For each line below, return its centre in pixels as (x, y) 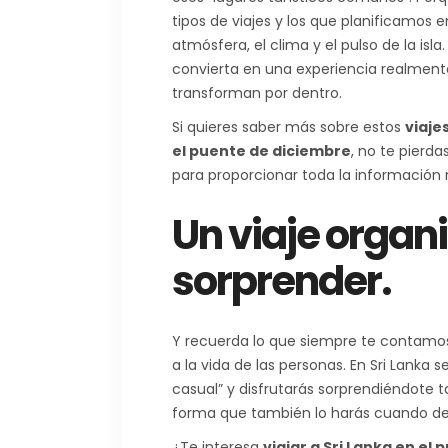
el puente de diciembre (261, 150)
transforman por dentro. (257, 92)
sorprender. (281, 280)
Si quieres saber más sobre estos (288, 126)
